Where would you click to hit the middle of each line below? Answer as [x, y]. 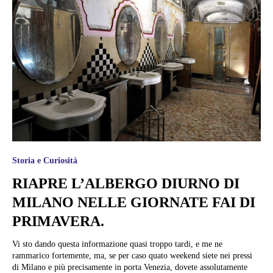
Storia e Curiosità [45, 161]
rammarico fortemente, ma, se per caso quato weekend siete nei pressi [132, 256]
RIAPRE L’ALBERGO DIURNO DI [126, 184]
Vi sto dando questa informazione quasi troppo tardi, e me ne [117, 244]
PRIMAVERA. [58, 222]
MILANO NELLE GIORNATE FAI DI [134, 203]
